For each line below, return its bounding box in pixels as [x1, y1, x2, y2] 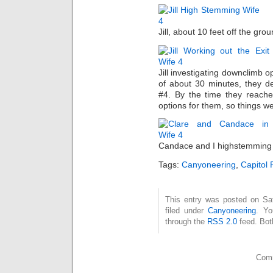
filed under [165, 205, 208, 215]
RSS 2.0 [207, 216, 237, 226]
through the [165, 216, 207, 226]
